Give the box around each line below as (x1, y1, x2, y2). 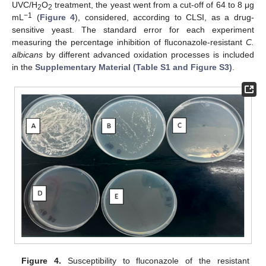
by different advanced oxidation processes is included (43, 49, 254, 59)
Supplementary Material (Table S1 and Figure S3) (35, 62, 232, 72)
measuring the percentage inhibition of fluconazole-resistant (12, 37, 246, 47)
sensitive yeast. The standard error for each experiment (12, 24, 254, 34)
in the (12, 62, 35, 72)
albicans (12, 49, 43, 59)
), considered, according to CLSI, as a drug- (75, 12, 255, 22)
